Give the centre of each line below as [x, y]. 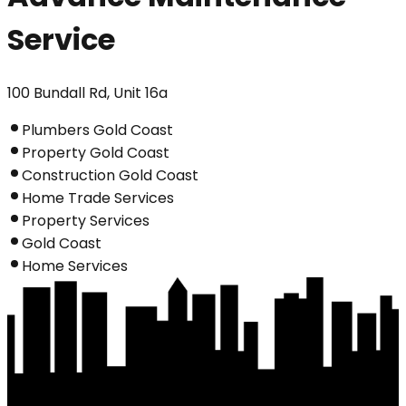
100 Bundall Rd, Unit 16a [87, 92]
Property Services [86, 220]
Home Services [75, 266]
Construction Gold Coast [110, 175]
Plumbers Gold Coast [97, 130]
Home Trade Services [98, 198]
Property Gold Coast [96, 152]
